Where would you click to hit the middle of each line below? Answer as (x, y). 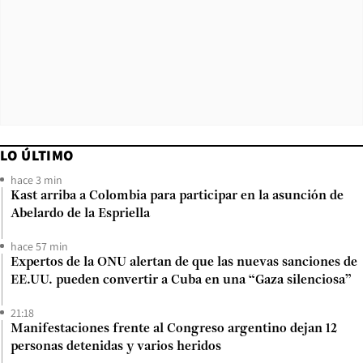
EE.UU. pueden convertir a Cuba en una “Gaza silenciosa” (181, 280)
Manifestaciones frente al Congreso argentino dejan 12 (174, 329)
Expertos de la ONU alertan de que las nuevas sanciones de (184, 262)
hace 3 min (36, 179)
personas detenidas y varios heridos (116, 346)
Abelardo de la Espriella (80, 214)
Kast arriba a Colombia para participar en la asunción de (177, 196)
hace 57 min (39, 246)
